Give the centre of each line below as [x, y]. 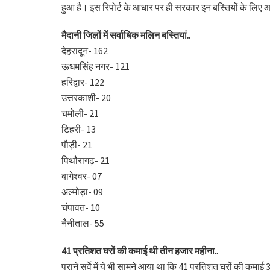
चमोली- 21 [80, 113]
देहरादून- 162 [85, 50]
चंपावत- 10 [81, 207]
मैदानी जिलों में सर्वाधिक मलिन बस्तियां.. [126, 35]
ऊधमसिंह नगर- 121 [96, 66]
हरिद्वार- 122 [83, 82]
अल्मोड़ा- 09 [82, 191]
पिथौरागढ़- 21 [86, 160]
